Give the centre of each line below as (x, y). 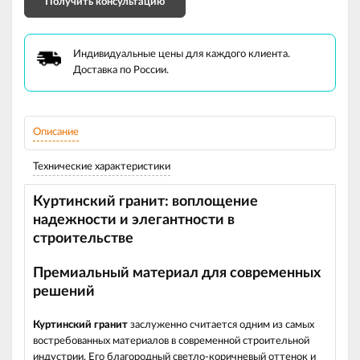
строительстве (83, 239)
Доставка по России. (121, 70)
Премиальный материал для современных (177, 273)
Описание (56, 132)
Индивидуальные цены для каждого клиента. (182, 54)
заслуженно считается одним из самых (221, 325)
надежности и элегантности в (134, 220)
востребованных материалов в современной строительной (171, 341)
